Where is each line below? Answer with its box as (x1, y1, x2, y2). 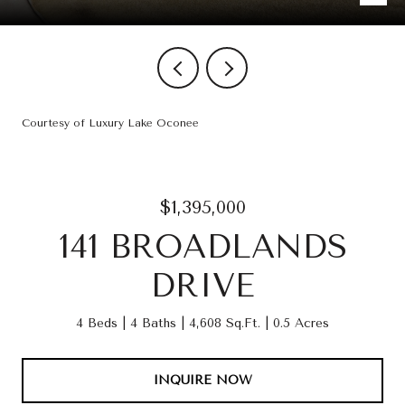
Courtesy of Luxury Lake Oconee (22, 117, 199, 129)
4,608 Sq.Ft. (189, 316, 260, 331)
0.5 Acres (273, 316, 329, 331)
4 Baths (130, 316, 176, 331)
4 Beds (76, 316, 118, 331)
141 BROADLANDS (58, 228, 347, 266)
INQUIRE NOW (153, 372, 252, 388)
